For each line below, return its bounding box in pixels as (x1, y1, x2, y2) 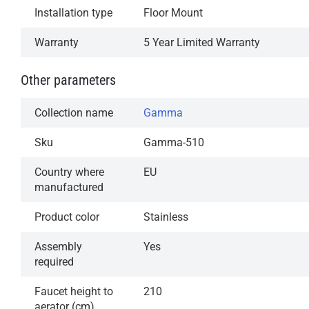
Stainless (143, 210, 188, 223)
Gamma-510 (143, 135, 204, 149)
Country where (34, 165, 104, 179)
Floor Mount (143, 6, 203, 19)
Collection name (34, 106, 113, 119)
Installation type (34, 6, 112, 19)
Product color (34, 210, 99, 223)
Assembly (34, 239, 82, 253)
